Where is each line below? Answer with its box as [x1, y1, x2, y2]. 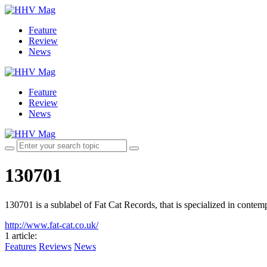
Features [5, 241, 36, 252]
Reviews [39, 241, 72, 252]
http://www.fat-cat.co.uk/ [5, 219, 98, 230]
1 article [5, 230, 35, 241]
